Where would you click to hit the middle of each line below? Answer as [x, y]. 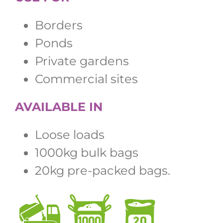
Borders [59, 25]
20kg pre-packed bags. [103, 170]
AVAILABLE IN [59, 107]
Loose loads [70, 134]
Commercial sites [86, 79]
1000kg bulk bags [87, 152]
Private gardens [82, 61]
